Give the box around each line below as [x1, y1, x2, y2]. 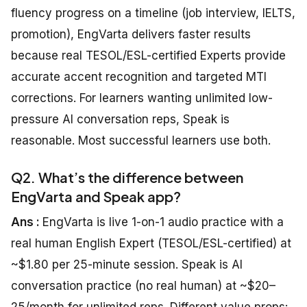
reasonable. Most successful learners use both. [11, 134, 271, 148]
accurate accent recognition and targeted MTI [11, 70, 267, 84]
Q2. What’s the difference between [11, 169, 243, 186]
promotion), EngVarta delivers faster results [11, 27, 251, 42]
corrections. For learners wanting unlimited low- [11, 91, 273, 106]
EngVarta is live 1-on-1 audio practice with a [42, 215, 284, 230]
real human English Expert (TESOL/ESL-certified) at [11, 236, 291, 251]
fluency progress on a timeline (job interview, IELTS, [11, 6, 295, 21]
